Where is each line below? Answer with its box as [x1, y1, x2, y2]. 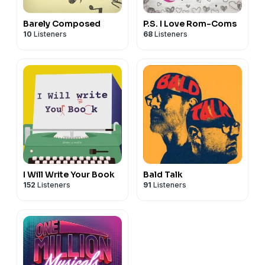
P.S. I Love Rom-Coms [143, 18, 237, 29]
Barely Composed [23, 18, 101, 29]
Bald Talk [143, 169, 183, 180]
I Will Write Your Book [23, 169, 115, 180]
